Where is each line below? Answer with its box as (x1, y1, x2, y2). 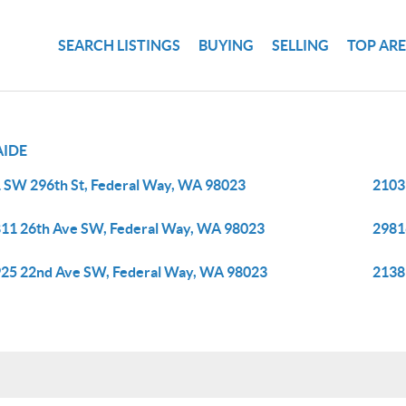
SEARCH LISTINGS (58, 36, 181, 53)
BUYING (198, 36, 255, 53)
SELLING (272, 36, 330, 53)
